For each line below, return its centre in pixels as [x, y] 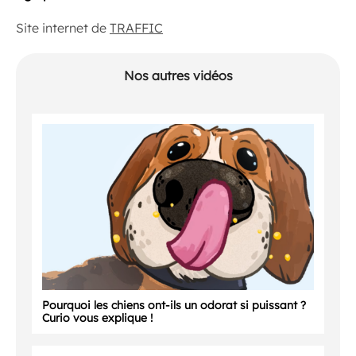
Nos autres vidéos [178, 75]
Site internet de [63, 28]
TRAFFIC [136, 28]
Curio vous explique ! [97, 317]
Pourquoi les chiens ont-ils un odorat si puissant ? [174, 305]
